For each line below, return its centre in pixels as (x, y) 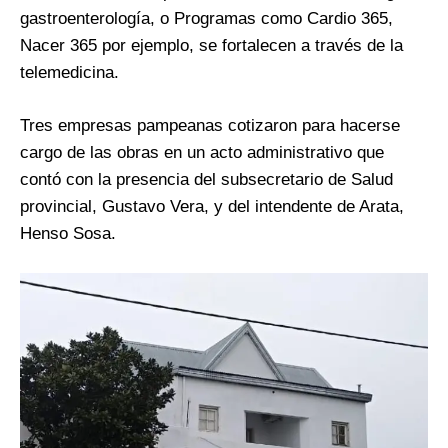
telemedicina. (69, 72)
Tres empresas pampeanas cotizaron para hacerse (210, 125)
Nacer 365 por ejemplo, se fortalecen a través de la (211, 45)
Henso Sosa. (68, 233)
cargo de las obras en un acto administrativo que (202, 152)
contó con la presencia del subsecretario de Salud (206, 179)
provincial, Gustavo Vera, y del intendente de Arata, (212, 206)
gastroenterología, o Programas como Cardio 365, (206, 18)
